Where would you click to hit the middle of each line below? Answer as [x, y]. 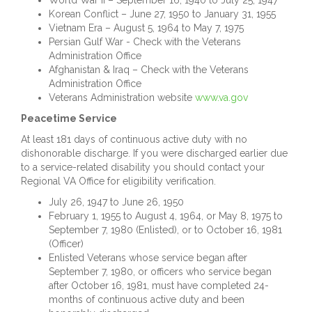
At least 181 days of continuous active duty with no [134, 139]
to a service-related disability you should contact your [143, 167]
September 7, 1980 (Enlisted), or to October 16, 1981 [165, 230]
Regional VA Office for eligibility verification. [118, 181]
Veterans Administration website [122, 97]
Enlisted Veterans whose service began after [148, 258]
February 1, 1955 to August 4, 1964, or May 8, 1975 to [166, 216]
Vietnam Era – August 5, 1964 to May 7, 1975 [146, 28]
